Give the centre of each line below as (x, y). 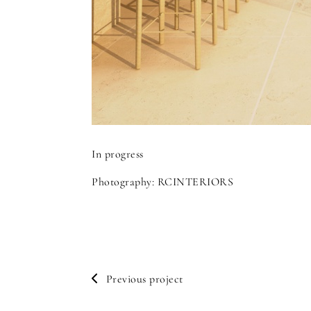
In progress (118, 154)
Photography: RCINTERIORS (162, 182)
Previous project (144, 279)
